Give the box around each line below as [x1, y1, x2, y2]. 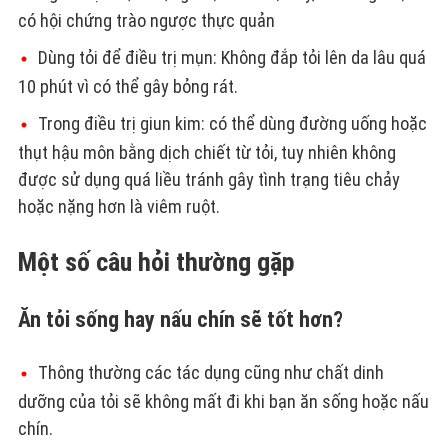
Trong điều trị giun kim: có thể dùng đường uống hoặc [37, 113, 427, 135]
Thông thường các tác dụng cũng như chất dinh [37, 361, 384, 383]
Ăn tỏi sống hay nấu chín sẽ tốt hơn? [17, 306, 343, 332]
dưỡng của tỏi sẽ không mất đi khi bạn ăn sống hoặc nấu [17, 390, 429, 412]
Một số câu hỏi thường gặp [17, 246, 294, 277]
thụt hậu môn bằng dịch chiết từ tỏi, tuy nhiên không [17, 141, 396, 163]
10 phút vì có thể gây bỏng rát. [17, 76, 238, 98]
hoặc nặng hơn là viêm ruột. [17, 195, 220, 217]
